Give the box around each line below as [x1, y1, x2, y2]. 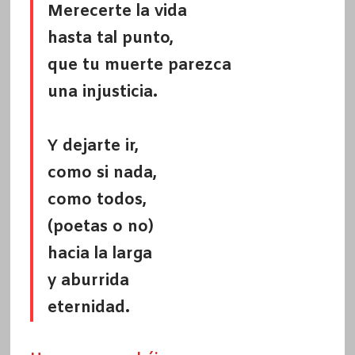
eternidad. [47, 297, 130, 319]
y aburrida [47, 270, 129, 292]
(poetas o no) [47, 216, 154, 239]
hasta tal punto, [47, 28, 174, 50]
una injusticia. [47, 82, 158, 104]
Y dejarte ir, [47, 136, 139, 158]
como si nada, [47, 162, 157, 185]
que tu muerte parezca [47, 55, 231, 77]
